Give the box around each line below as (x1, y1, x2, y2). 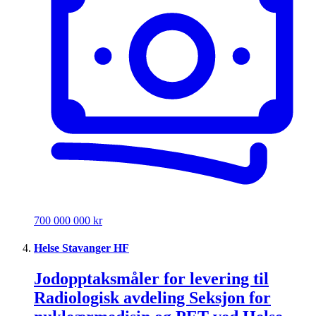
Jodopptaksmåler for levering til (34, 269, 269, 288)
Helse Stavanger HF (34, 242, 129, 255)
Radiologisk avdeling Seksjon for (34, 288, 271, 308)
